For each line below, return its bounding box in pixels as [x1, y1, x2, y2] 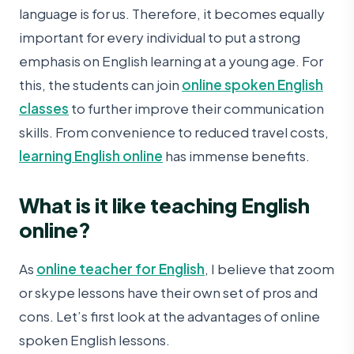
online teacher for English [36, 259, 205, 277]
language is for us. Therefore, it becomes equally [19, 5, 325, 23]
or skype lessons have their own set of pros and [19, 283, 318, 301]
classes [19, 100, 69, 118]
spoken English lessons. [19, 330, 170, 348]
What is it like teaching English [19, 192, 310, 219]
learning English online [19, 147, 163, 165]
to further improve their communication [69, 100, 324, 118]
